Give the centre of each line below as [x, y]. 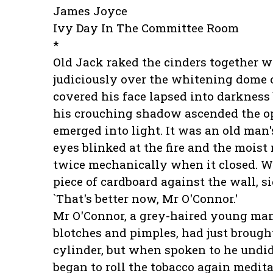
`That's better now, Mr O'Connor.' [145, 199]
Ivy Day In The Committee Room [146, 28]
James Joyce [90, 11]
